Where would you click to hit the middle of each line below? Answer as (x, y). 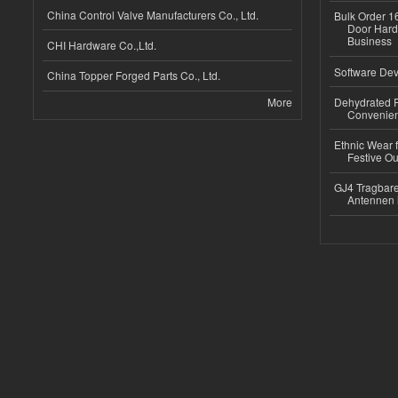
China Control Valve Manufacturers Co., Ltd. (153, 14)
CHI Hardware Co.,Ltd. (102, 45)
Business (369, 41)
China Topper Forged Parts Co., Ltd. (134, 76)
